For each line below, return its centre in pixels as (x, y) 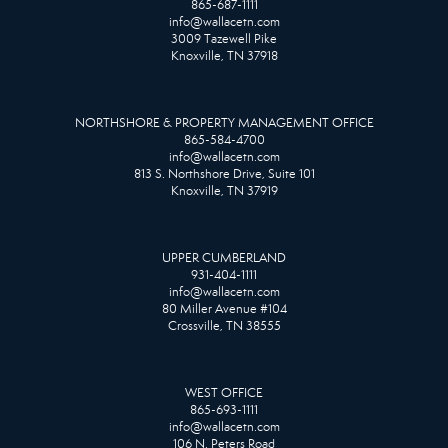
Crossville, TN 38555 (224, 325)
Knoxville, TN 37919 (224, 190)
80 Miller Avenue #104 (224, 308)
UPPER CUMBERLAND (224, 257)
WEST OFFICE (224, 392)
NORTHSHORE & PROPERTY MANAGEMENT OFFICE (224, 122)
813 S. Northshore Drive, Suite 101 (224, 173)
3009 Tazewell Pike (224, 38)
